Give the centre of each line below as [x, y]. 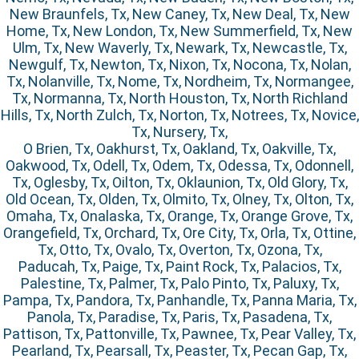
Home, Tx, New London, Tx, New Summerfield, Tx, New [179, 31]
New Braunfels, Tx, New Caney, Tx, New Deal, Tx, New [179, 14]
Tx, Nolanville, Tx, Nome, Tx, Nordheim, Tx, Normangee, [179, 82]
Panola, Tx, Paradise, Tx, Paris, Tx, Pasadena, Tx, [179, 317]
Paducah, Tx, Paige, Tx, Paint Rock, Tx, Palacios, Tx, [179, 267]
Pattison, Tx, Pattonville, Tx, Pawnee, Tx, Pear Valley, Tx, [179, 334]
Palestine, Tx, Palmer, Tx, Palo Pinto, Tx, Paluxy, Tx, [179, 284]
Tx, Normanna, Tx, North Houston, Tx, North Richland [179, 99]
